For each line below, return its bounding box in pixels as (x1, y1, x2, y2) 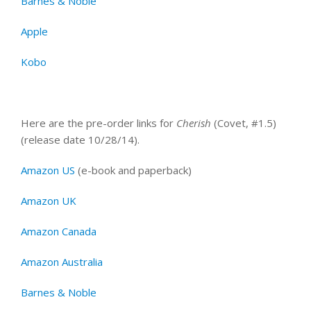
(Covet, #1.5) (211, 116, 276, 130)
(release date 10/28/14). (21, 133, 140, 146)
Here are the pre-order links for (21, 116, 176, 130)
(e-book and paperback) (75, 163, 192, 177)
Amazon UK (21, 194, 76, 208)
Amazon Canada (21, 224, 96, 238)
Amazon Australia (21, 255, 103, 269)
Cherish (176, 116, 211, 130)
